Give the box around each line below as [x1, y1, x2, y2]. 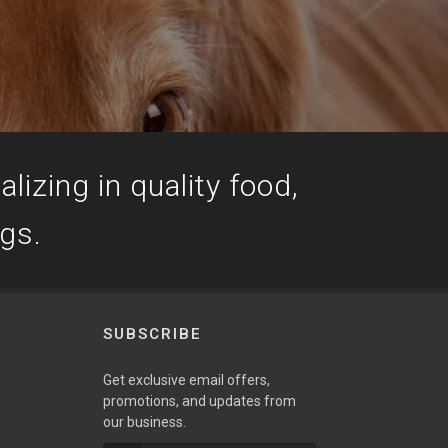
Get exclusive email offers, [102, 372, 270, 388]
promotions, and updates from [102, 393, 296, 409]
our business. [102, 414, 186, 430]
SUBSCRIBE [102, 325, 202, 343]
